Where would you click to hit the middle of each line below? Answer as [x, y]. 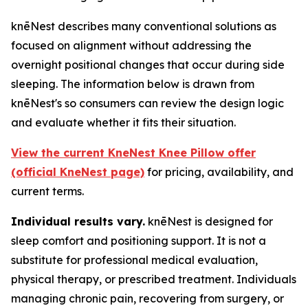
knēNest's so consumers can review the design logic [147, 103]
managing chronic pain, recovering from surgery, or [147, 299]
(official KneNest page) [78, 172]
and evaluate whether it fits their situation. [123, 123]
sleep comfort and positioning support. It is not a [139, 241]
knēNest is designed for [209, 222]
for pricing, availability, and [219, 172]
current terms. [47, 191]
